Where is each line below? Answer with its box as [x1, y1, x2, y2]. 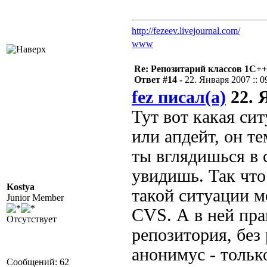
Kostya [7, 182, 35, 192]
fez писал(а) [132, 88, 226, 107]
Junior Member [7, 193, 64, 203]
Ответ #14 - [134, 74, 185, 85]
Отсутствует [7, 214, 57, 224]
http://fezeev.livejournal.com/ [132, 26, 240, 36]
